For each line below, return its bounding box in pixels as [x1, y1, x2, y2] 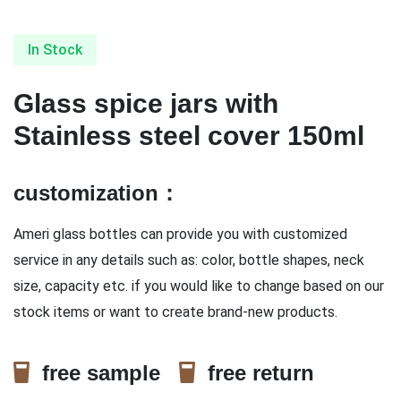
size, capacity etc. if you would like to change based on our [13, 277, 384, 294]
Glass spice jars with [13, 89, 278, 118]
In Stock [28, 41, 82, 58]
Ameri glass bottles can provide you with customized [13, 226, 347, 243]
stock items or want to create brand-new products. [13, 303, 337, 320]
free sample [30, 361, 179, 385]
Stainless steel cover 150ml [13, 121, 364, 150]
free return [195, 361, 314, 385]
